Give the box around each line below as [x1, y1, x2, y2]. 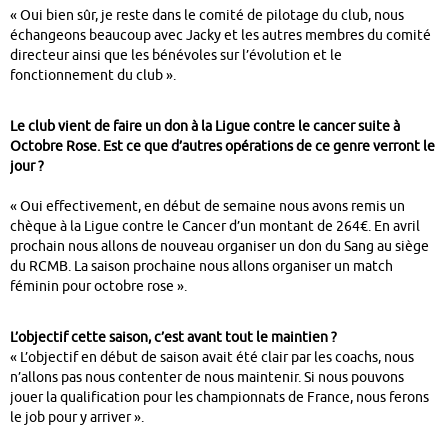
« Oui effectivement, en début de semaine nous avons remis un [10, 198, 405, 216]
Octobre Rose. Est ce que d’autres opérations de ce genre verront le [10, 138, 435, 156]
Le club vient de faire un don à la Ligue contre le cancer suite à [10, 118, 400, 136]
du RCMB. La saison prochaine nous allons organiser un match [10, 258, 393, 276]
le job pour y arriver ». [10, 409, 144, 427]
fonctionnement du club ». [10, 67, 176, 85]
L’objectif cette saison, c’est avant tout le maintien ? [10, 329, 337, 347]
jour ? [10, 158, 44, 176]
